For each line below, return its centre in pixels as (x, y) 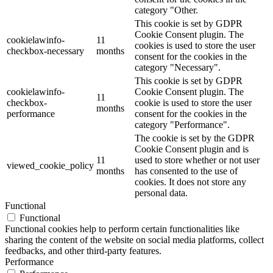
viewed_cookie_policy (50, 165)
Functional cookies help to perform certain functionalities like (122, 229)
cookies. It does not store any (190, 182)
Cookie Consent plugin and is (192, 149)
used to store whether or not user (197, 160)
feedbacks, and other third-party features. (83, 250)
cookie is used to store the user (193, 102)
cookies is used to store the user (195, 45)
